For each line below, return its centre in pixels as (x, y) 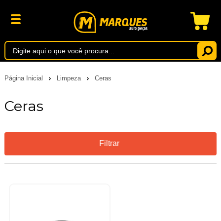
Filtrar (109, 144)
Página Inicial (24, 78)
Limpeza (70, 78)
